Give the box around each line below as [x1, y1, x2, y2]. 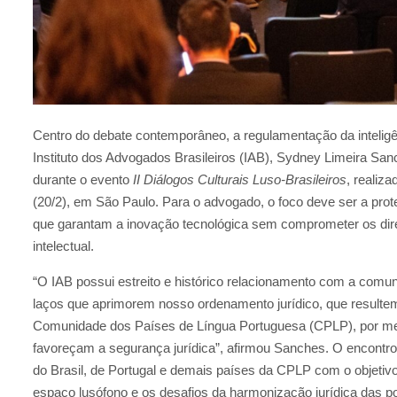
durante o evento [33, 172, 133, 188]
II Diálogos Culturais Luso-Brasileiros [133, 172, 346, 188]
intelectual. [33, 238, 94, 254]
